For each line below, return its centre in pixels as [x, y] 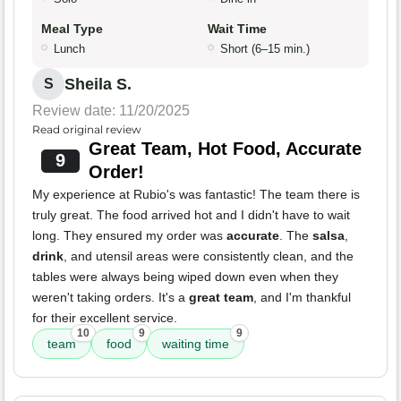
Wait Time [237, 28]
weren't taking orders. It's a [111, 297]
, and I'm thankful [302, 297]
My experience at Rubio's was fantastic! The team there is [196, 194]
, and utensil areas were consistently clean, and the [209, 256]
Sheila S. [98, 84]
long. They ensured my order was [129, 235]
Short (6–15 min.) [265, 48]
